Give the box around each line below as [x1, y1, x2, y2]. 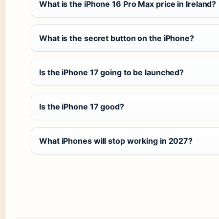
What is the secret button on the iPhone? [39, 33, 194, 44]
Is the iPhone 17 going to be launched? [39, 67, 184, 78]
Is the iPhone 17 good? [39, 102, 124, 112]
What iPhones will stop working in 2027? [39, 136, 193, 146]
